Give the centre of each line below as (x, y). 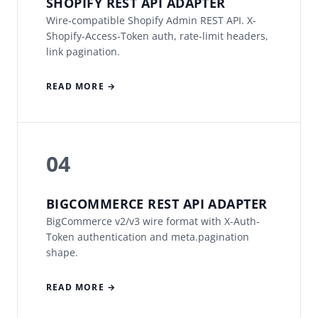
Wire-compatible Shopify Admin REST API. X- (151, 21)
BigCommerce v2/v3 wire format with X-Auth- (153, 221)
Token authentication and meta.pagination (148, 237)
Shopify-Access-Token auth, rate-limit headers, (157, 36)
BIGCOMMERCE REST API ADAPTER (157, 204)
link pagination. (83, 52)
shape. (62, 253)
